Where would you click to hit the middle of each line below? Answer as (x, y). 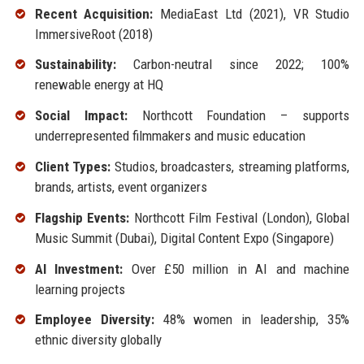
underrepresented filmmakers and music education (170, 136)
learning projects (80, 289)
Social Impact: (81, 116)
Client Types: (73, 166)
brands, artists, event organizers (121, 186)
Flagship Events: (82, 217)
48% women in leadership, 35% (252, 320)
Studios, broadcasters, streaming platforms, (230, 166)
